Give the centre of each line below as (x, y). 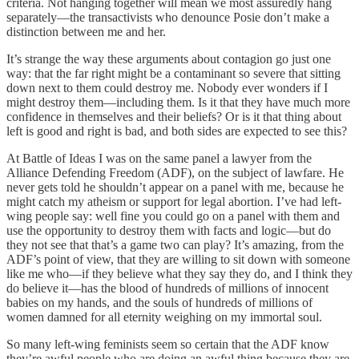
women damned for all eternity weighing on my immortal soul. (164, 317)
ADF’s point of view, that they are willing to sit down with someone (178, 260)
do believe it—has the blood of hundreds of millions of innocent (167, 288)
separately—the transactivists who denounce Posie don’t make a (168, 18)
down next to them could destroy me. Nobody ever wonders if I (167, 88)
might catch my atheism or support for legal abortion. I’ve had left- (174, 202)
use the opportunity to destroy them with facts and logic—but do (169, 231)
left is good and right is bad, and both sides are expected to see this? (177, 131)
